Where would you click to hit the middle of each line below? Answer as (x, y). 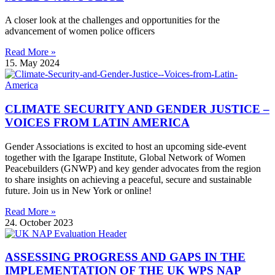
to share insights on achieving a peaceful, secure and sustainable (128, 179)
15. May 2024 (32, 63)
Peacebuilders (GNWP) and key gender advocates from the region (133, 168)
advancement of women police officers (80, 31)
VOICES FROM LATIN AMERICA (97, 122)
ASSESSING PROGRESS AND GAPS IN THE (125, 257)
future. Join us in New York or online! (78, 190)
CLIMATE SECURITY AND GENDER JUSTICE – (137, 109)
